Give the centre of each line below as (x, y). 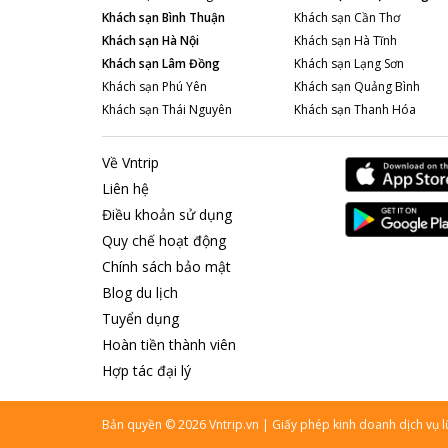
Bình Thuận (193, 17)
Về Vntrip (130, 162)
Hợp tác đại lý (146, 370)
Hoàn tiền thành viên (169, 344)
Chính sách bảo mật (166, 266)
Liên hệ (125, 188)
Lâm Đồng (191, 63)
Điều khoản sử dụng (167, 214)
